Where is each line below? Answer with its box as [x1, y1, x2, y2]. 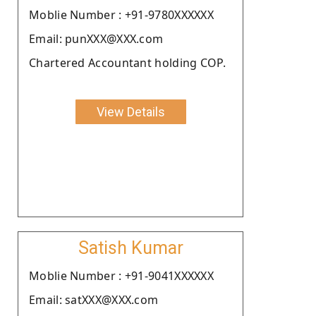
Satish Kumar [78, 237, 183, 258]
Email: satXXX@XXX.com [29, 291, 159, 308]
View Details [96, 104, 165, 119]
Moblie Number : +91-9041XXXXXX [29, 267, 214, 284]
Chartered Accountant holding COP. [29, 54, 226, 71]
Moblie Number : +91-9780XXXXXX [29, 6, 214, 23]
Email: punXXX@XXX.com [29, 30, 164, 47]
